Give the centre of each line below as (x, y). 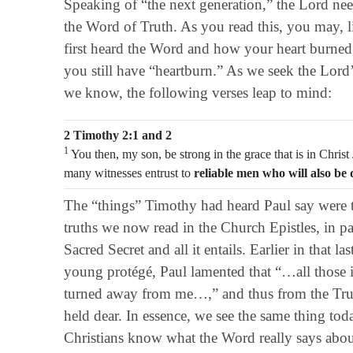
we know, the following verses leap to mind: (197, 92)
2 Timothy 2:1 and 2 (117, 135)
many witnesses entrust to (128, 173)
